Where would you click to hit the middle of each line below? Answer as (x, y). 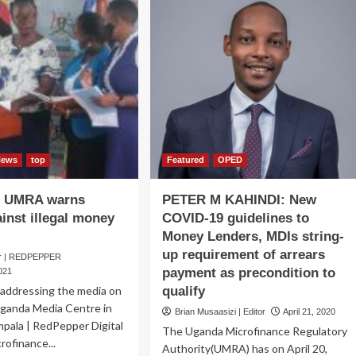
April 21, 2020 (309, 312)
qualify (183, 292)
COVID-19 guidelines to (235, 219)
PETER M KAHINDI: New (239, 200)
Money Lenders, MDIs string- (253, 237)
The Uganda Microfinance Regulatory (254, 331)
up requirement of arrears (243, 255)
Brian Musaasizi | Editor (220, 312)
